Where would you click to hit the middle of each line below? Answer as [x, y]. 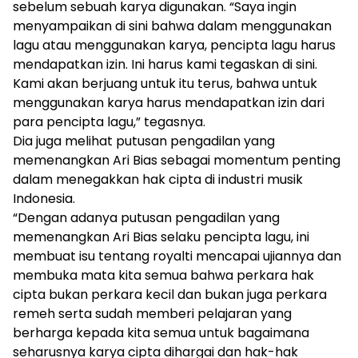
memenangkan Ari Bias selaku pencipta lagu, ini [161, 237]
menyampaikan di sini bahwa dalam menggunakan [172, 26]
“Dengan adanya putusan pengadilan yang [146, 218]
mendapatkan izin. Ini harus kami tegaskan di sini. [165, 65]
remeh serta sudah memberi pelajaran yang [152, 314]
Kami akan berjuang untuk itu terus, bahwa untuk [165, 84]
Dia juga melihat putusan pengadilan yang [144, 141]
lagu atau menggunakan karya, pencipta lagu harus [174, 46]
